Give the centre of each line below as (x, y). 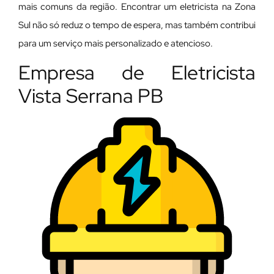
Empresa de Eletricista (137, 73)
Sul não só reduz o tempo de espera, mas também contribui (137, 25)
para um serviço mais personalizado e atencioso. (116, 43)
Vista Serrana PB (91, 96)
